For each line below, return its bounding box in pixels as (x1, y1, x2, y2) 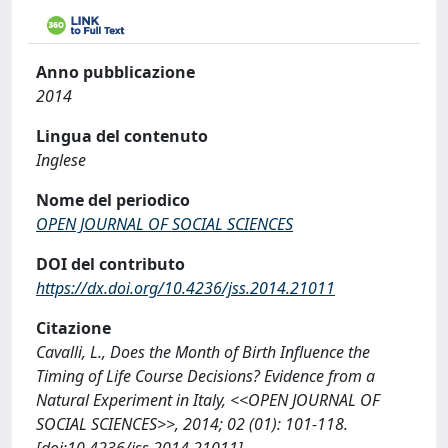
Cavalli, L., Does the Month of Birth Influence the (36, 340, 370, 363)
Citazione (36, 316, 111, 339)
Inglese (36, 148, 86, 171)
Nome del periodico (36, 188, 190, 211)
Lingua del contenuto (36, 124, 208, 147)
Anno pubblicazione (36, 60, 195, 83)
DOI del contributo (36, 252, 185, 275)
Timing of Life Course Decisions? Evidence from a (36, 364, 375, 387)
